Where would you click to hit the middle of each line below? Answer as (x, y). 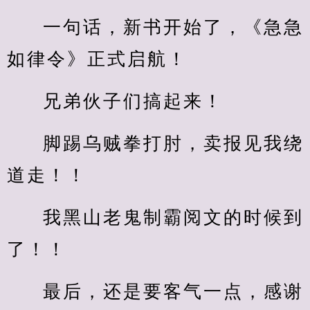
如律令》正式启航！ (97, 59)
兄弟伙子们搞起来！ (133, 101)
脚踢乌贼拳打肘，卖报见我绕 (173, 144)
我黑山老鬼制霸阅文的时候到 (173, 218)
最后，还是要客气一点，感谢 (173, 292)
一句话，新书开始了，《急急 (173, 27)
